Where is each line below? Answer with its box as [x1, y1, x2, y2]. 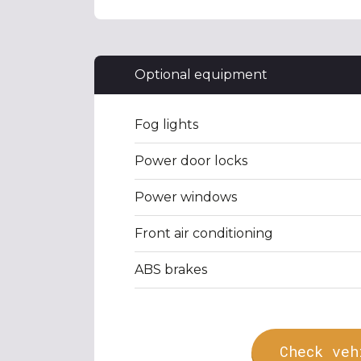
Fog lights [135, 117, 198, 132]
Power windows [135, 189, 237, 205]
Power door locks [135, 153, 247, 168]
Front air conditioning [135, 226, 273, 241]
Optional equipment [135, 67, 268, 82]
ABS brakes [135, 262, 207, 277]
